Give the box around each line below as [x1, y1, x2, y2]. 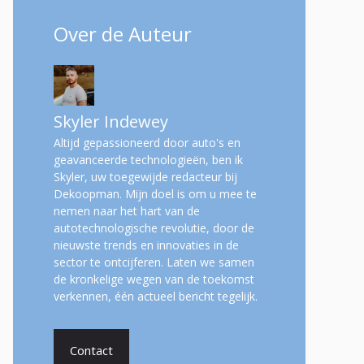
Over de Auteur [54, 20, 192, 47]
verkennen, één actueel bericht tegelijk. [54, 288, 258, 304]
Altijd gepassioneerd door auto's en [54, 135, 240, 150]
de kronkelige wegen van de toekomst [54, 271, 254, 287]
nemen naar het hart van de [54, 203, 200, 219]
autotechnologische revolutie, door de [54, 220, 254, 236]
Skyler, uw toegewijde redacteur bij [54, 169, 237, 184]
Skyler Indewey [54, 110, 168, 132]
